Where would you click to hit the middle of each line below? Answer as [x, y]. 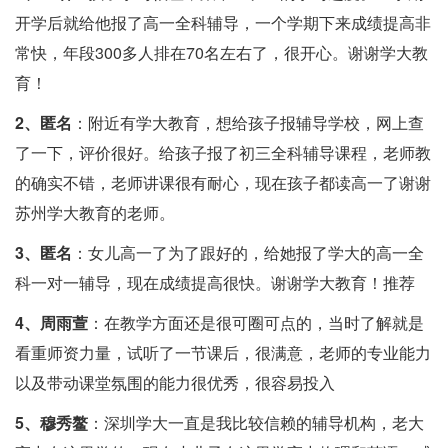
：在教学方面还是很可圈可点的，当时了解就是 [256, 323]
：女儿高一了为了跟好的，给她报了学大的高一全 [248, 253]
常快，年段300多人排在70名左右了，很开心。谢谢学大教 [221, 53]
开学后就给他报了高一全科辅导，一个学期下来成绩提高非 [223, 23]
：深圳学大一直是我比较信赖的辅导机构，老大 [256, 423]
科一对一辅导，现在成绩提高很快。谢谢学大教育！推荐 [215, 283]
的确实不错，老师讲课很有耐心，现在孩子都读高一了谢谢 [223, 183]
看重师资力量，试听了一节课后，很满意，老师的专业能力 [223, 353]
